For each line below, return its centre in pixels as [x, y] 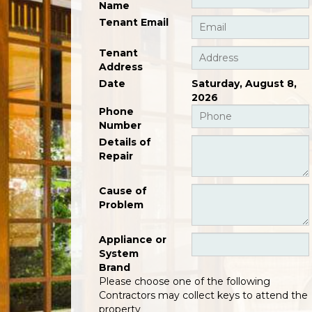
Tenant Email [134, 23]
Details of [125, 142]
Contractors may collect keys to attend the [203, 296]
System [119, 254]
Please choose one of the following [185, 282]
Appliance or [133, 240]
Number [120, 126]
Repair [116, 156]
